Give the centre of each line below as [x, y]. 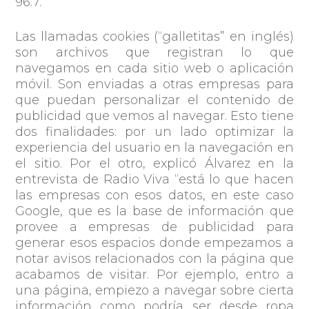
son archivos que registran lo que [154, 52]
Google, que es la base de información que [154, 211]
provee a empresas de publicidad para [154, 227]
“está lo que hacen [234, 179]
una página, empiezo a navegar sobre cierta [154, 290]
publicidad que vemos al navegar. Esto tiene [154, 116]
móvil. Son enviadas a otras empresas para [154, 84]
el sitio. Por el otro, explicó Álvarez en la [154, 163]
